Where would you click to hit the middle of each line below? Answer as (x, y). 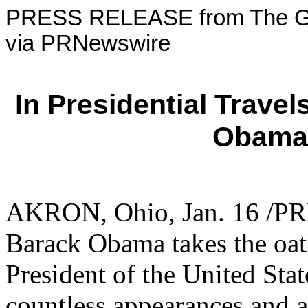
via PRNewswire (88, 43)
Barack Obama (85, 243)
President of (74, 274)
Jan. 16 (221, 212)
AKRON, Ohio (87, 212)
